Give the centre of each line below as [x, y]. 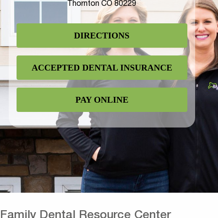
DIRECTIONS [102, 36]
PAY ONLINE [102, 100]
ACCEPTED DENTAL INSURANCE [102, 68]
